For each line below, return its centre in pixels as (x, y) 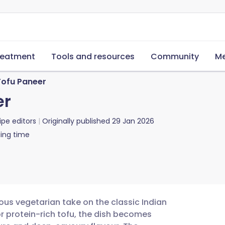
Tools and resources (93, 57)
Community (175, 57)
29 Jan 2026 (133, 121)
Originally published (76, 121)
